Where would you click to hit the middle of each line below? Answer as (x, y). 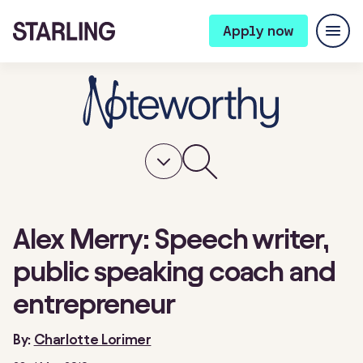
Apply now (258, 31)
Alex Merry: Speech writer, (171, 239)
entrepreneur (94, 303)
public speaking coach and (175, 271)
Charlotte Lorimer (92, 339)
